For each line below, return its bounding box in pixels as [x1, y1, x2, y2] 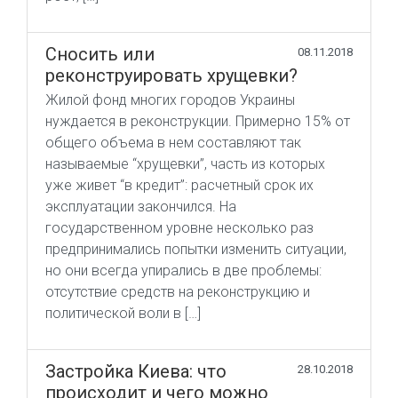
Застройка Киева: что [45, 361, 227, 383]
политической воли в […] [45, 305, 201, 322]
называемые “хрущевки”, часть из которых [45, 155, 325, 173]
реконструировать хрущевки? [45, 65, 298, 87]
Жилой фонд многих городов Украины [45, 92, 295, 109]
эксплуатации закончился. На [45, 198, 236, 216]
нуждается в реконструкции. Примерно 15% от [45, 113, 350, 131]
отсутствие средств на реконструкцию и [45, 283, 310, 301]
